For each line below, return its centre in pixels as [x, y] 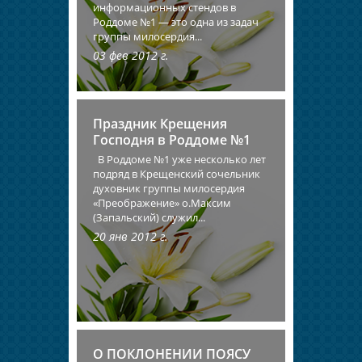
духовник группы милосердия [169, 189]
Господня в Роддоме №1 [172, 140]
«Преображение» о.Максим [162, 203]
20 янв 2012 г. [130, 237]
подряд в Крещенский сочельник [177, 174]
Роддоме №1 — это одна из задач [176, 21]
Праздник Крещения [160, 124]
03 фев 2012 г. [131, 55]
